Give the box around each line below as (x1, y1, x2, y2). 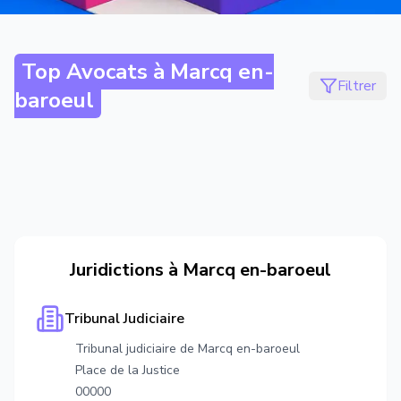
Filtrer (337, 76, 376, 96)
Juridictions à (70, 258, 183, 282)
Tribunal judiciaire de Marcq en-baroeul (75, 340, 300, 357)
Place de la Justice (75, 362, 180, 379)
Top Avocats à (21, 57, 170, 86)
